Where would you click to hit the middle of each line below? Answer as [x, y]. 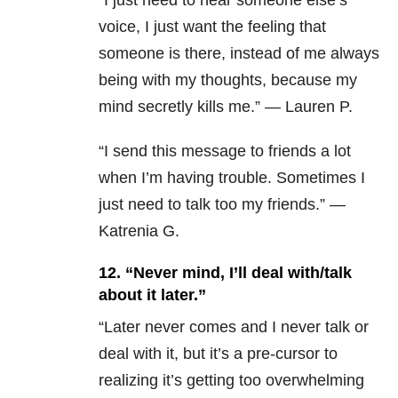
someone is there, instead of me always [239, 54]
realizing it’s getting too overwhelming [231, 381]
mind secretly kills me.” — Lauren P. [226, 107]
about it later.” [152, 295]
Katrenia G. [139, 231]
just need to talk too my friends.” [214, 205]
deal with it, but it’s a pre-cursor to [218, 354]
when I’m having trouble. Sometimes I [232, 178]
